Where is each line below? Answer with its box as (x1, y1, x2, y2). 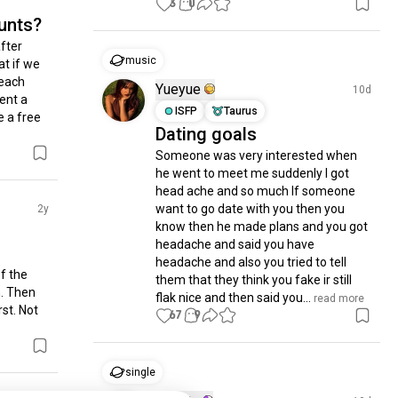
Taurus (224, 105, 259, 117)
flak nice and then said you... (155, 291, 312, 305)
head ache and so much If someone (155, 184, 356, 198)
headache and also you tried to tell (155, 255, 347, 269)
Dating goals (155, 123, 258, 145)
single (125, 366, 156, 378)
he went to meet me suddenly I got (155, 166, 350, 180)
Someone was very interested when (155, 148, 358, 163)
